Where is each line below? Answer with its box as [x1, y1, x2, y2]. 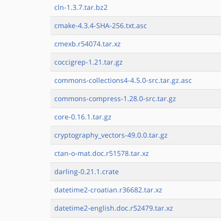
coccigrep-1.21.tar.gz [54, 57, 123, 67]
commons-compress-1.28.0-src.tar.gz [54, 94, 176, 103]
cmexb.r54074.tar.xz [54, 39, 121, 48]
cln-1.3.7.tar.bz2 [54, 2, 108, 12]
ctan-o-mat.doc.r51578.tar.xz [54, 148, 149, 158]
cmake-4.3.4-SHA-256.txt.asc [54, 21, 147, 30]
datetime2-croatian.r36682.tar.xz [54, 185, 162, 194]
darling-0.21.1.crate [54, 167, 119, 176]
